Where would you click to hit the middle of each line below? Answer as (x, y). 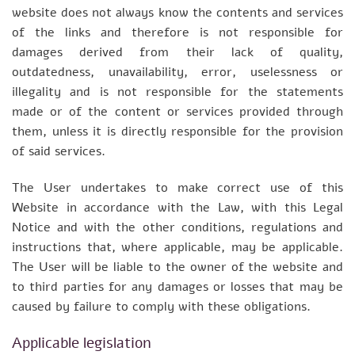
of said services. (59, 152)
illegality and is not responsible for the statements (177, 92)
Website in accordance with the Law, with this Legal (177, 207)
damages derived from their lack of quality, (177, 53)
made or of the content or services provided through (177, 112)
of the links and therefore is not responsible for (177, 33)
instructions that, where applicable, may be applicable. (177, 247)
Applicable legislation (82, 343)
